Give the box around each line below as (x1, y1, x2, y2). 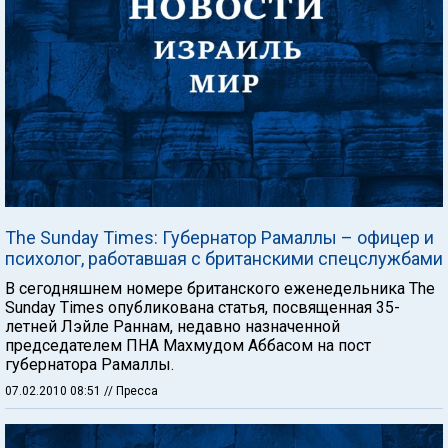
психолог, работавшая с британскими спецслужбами (5, 247, 443, 269)
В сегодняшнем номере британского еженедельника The (5, 278, 435, 298)
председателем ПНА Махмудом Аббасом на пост (5, 335, 371, 355)
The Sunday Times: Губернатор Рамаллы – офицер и (5, 226, 434, 248)
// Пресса (104, 383, 158, 398)
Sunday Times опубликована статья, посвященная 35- (5, 297, 400, 317)
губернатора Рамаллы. (5, 354, 174, 374)
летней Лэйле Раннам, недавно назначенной (5, 316, 340, 336)
